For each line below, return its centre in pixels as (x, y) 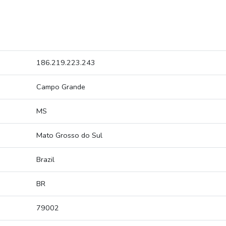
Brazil (45, 160)
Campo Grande (61, 87)
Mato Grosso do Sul (69, 135)
